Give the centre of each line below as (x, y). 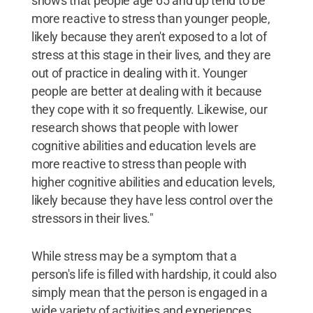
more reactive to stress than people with (139, 164)
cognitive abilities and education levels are (144, 146)
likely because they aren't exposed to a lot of (149, 37)
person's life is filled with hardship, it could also (154, 274)
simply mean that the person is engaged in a (150, 292)
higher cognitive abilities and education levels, (153, 182)
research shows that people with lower (134, 128)
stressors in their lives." (92, 218)
